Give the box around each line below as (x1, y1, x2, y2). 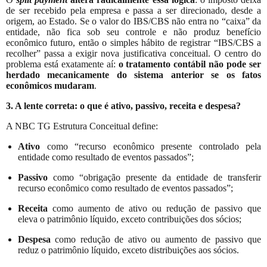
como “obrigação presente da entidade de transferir (48, 172, 261, 182)
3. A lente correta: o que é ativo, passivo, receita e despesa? (6, 100, 241, 111)
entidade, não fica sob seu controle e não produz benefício (6, 26, 261, 37)
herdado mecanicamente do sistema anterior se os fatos (6, 69, 261, 80)
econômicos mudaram (6, 80, 94, 91)
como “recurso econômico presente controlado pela (40, 141, 261, 151)
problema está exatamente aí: (6, 58, 119, 69)
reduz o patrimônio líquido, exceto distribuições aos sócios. (18, 244, 239, 255)
